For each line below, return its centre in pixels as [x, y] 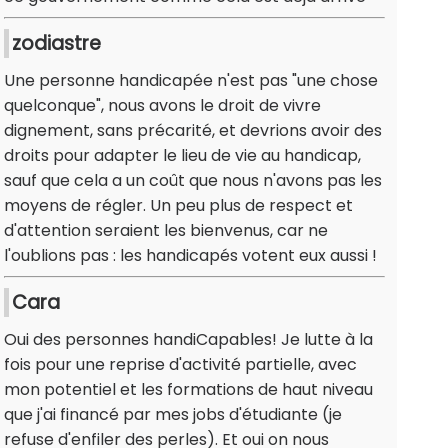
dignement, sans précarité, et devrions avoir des [193, 131]
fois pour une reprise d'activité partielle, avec [180, 365]
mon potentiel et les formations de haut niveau [188, 390]
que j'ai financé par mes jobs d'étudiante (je [173, 415]
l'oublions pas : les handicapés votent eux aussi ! [190, 256]
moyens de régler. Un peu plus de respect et [178, 206]
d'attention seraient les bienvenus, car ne [166, 231]
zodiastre [56, 44]
